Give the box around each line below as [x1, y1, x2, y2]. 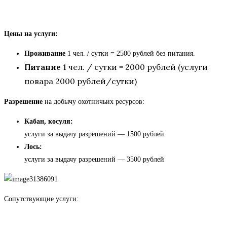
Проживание [24, 50, 65, 58]
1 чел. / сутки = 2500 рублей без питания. [65, 50, 195, 58]
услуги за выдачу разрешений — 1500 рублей [24, 130, 164, 138]
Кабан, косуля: [24, 118, 73, 126]
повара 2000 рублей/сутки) [24, 76, 137, 87]
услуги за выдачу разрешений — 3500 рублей [24, 156, 164, 164]
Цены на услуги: [4, 30, 58, 38]
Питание [24, 62, 61, 72]
